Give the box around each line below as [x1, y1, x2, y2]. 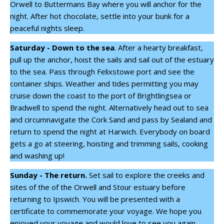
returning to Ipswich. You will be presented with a [10, 194, 180, 204]
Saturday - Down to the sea [10, 42, 114, 53]
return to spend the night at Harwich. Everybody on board [10, 126, 210, 137]
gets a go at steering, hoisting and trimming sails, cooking [10, 138, 208, 149]
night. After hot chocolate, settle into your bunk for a [10, 11, 189, 21]
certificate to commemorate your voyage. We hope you [10, 206, 201, 216]
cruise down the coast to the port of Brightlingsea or [10, 90, 191, 101]
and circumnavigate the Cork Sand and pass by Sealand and [10, 114, 212, 125]
